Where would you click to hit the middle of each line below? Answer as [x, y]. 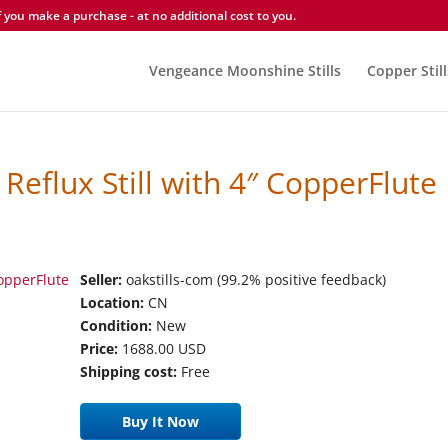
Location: [112, 302]
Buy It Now [161, 421]
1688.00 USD [162, 348]
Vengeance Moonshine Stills [245, 70]
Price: [99, 348]
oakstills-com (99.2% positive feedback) [254, 279]
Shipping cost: [129, 371]
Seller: [101, 279]
